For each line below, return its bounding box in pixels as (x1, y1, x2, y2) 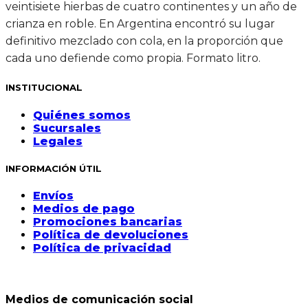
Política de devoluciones (33, 228, 188, 241)
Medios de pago (33, 201, 135, 215)
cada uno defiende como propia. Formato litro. (5, 52, 261, 65)
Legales (33, 134, 82, 148)
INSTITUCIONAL (5, 82, 82, 93)
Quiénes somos (33, 108, 131, 122)
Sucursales (33, 121, 101, 135)
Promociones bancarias (33, 214, 182, 228)
